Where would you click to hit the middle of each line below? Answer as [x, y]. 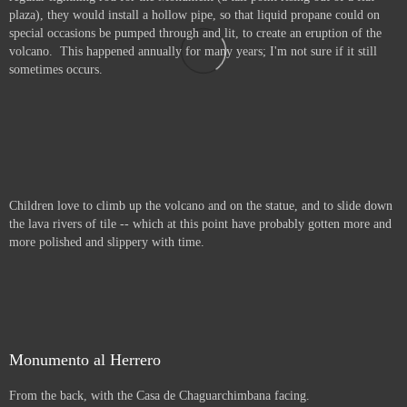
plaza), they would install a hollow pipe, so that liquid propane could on [194, 15]
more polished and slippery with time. [107, 242]
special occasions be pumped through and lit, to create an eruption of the [195, 33]
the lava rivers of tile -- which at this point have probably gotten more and [200, 224]
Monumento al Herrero [85, 360]
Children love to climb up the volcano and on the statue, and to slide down [201, 206]
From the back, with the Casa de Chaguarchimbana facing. [159, 396]
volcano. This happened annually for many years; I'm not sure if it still [193, 51]
